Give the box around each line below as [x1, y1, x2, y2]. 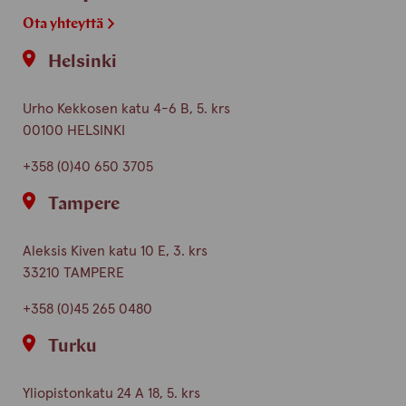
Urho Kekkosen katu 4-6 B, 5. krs [22, 101, 230, 116]
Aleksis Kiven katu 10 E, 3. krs [22, 244, 208, 258]
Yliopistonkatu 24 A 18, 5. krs [22, 386, 200, 401]
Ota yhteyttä [22, 17, 103, 32]
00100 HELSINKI [22, 123, 125, 138]
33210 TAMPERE [22, 266, 124, 280]
